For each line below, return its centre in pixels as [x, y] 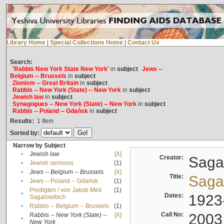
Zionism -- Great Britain [45, 83]
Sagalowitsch [47, 197]
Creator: [173, 158]
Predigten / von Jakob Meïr [65, 190]
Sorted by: [25, 133]
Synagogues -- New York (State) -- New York [74, 104]
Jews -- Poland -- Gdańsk [63, 181]
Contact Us [143, 43]
